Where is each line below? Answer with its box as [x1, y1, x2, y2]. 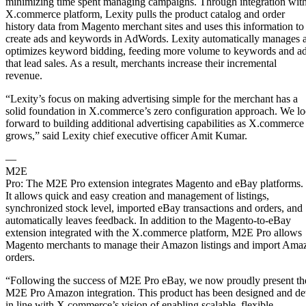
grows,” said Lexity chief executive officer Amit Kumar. [5, 129, 247, 141]
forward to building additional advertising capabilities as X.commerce [5, 117, 304, 129]
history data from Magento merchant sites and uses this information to [5, 20, 304, 32]
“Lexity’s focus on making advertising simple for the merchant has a [5, 92, 298, 105]
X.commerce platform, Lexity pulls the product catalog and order [5, 8, 285, 20]
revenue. [5, 69, 42, 81]
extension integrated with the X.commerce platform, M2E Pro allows [5, 226, 302, 238]
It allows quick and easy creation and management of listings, [5, 189, 269, 201]
